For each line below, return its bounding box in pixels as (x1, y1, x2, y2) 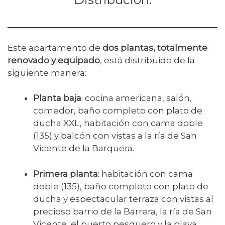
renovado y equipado (8, 55, 100, 65)
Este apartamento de (8, 42, 102, 53)
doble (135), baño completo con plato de (33, 181, 208, 191)
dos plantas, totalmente (102, 42, 207, 53)
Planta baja (33, 93, 81, 103)
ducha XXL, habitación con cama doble (33, 118, 203, 129)
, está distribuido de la (100, 55, 195, 65)
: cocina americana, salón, (81, 93, 192, 103)
